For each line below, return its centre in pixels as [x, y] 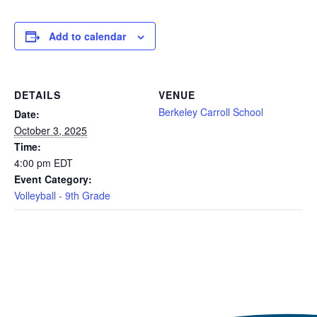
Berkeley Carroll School [211, 112]
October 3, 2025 [51, 130]
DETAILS [38, 95]
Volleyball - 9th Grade [62, 195]
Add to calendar [87, 36]
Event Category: [53, 179]
